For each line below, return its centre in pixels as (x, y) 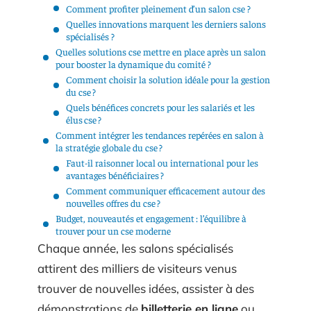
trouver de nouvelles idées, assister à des (146, 288)
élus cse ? (84, 119)
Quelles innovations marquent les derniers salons (166, 24)
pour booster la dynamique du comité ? (133, 64)
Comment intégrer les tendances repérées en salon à (160, 135)
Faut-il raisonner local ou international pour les (162, 162)
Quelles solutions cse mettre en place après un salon (161, 51)
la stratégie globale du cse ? (109, 147)
